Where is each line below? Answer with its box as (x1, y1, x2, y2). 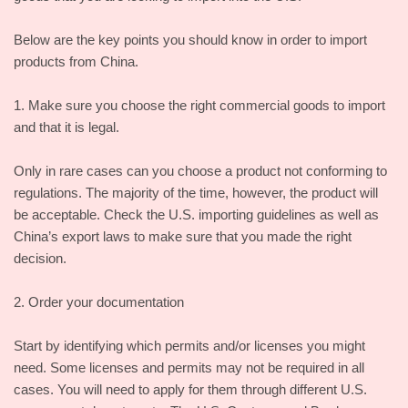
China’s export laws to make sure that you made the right (14, 229, 352, 244)
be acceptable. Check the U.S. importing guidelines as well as (14, 207, 379, 222)
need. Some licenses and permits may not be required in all (14, 360, 364, 375)
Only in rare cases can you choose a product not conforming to (14, 163, 387, 178)
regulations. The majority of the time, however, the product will (14, 185, 378, 200)
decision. (14, 250, 66, 266)
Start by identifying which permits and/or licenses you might (14, 338, 365, 353)
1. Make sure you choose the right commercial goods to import (14, 97, 385, 113)
